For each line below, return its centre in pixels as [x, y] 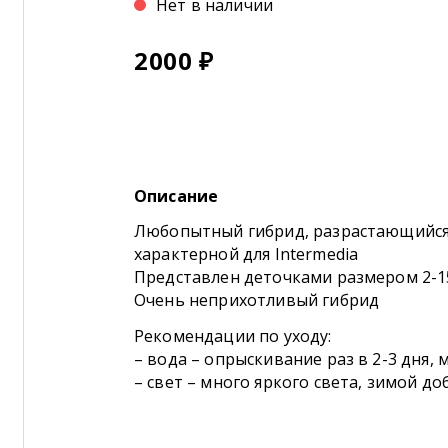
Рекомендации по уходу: [233, 336]
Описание [176, 196]
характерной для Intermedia [246, 253]
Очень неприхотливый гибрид [257, 299]
